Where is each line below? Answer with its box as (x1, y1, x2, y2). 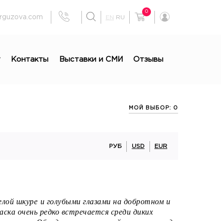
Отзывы (133, 56, 164, 63)
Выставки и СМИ (59, 56, 123, 63)
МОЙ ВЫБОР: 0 (129, 106, 178, 111)
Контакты (11, 56, 49, 63)
